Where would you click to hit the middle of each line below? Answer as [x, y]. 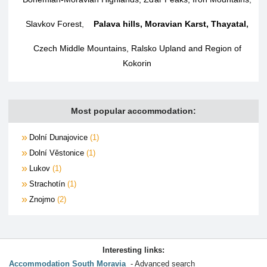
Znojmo [43, 199]
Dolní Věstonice [58, 153]
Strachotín [48, 184]
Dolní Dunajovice [60, 137]
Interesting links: [133, 250]
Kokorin [137, 63]
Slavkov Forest [54, 24]
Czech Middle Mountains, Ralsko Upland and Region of [137, 48]
